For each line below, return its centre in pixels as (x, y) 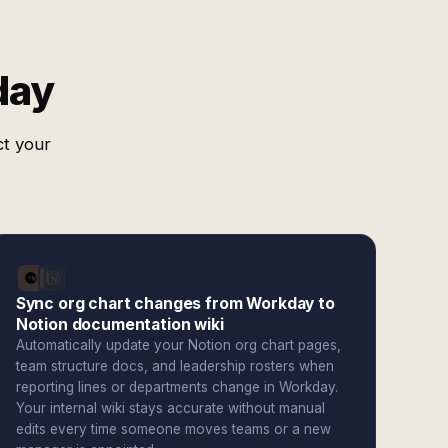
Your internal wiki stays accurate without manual (170, 408)
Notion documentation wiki (119, 324)
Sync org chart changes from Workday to (175, 303)
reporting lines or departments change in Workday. (176, 387)
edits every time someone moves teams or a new (173, 429)
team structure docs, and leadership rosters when (174, 366)
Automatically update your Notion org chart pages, (178, 345)
